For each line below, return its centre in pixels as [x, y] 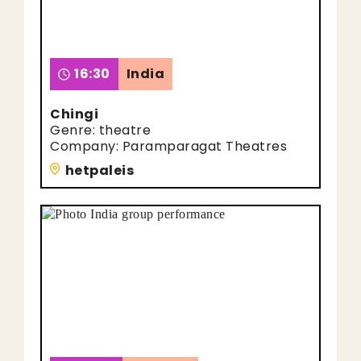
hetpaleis [99, 170]
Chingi [74, 114]
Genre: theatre [100, 130]
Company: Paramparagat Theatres [168, 146]
